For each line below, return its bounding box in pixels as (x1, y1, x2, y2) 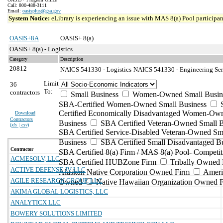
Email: (7, 8, 22, 13)
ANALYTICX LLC (10, 199, 61, 206)
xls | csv (11, 122, 27, 127)
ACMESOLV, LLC (10, 155, 60, 162)
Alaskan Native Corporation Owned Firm (59, 168, 190, 176)
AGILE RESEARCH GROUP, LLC (10, 177, 103, 184)
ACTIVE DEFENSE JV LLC (10, 166, 86, 173)
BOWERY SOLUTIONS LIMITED (10, 210, 102, 217)
